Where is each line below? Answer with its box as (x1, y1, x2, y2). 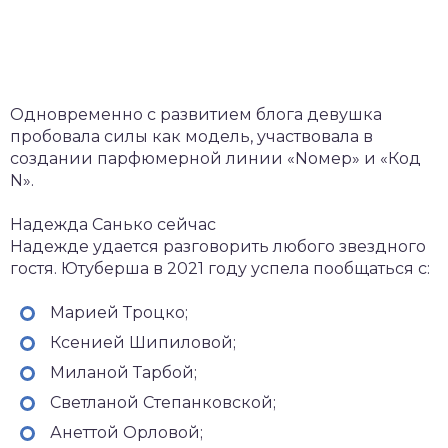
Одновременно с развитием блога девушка (10, 104, 382, 124)
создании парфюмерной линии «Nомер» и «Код (10, 148, 421, 168)
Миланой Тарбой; (50, 362, 197, 382)
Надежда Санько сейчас (10, 214, 216, 234)
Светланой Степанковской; (50, 392, 276, 412)
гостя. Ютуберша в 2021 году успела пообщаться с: (10, 258, 430, 278)
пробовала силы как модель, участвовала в (10, 126, 373, 146)
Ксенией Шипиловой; (50, 332, 236, 352)
